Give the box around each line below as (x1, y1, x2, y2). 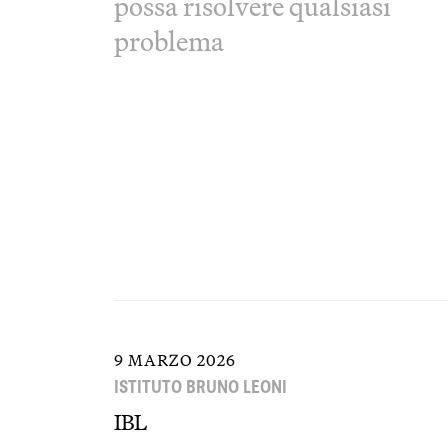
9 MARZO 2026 (114, 350, 236, 370)
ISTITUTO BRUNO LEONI (114, 373, 287, 400)
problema (114, 24, 224, 58)
